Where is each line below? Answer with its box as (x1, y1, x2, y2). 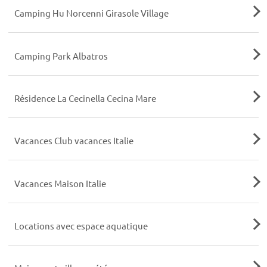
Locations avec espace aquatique (14, 219, 148, 231)
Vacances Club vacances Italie (14, 135, 133, 147)
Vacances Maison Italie (14, 177, 106, 189)
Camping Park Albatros (14, 49, 108, 61)
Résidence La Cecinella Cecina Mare (14, 92, 156, 104)
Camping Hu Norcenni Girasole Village (14, 7, 169, 19)
